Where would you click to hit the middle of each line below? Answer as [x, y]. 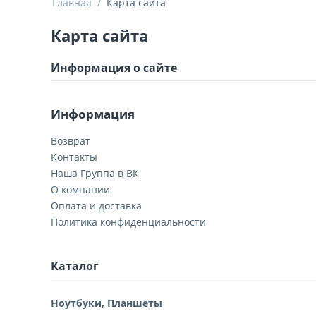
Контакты [74, 157]
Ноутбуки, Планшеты [107, 303]
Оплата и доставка [96, 206]
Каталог [75, 266]
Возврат [71, 141]
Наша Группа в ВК [95, 174]
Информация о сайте [114, 68]
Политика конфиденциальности [128, 222]
